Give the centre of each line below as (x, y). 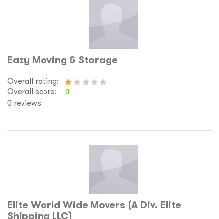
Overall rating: (33, 81)
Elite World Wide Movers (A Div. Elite (94, 205)
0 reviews (24, 103)
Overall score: (32, 91)
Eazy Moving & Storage (63, 60)
